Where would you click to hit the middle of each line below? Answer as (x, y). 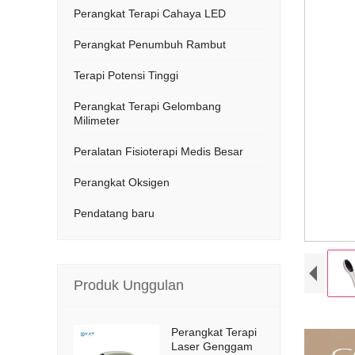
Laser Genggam (212, 346)
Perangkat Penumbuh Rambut (150, 44)
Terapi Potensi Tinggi (126, 75)
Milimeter (97, 120)
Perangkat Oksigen (122, 182)
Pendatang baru (114, 213)
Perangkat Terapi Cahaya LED (150, 13)
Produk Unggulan (129, 285)
